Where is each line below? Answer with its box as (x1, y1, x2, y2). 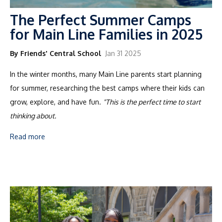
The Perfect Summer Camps (10, 10, 191, 29)
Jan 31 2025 (105, 49, 141, 57)
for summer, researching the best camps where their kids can (10, 83, 205, 92)
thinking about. (10, 111, 56, 120)
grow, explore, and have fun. (10, 97, 103, 106)
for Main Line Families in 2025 (10, 25, 203, 43)
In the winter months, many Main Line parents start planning (10, 69, 202, 78)
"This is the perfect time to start (103, 97, 201, 106)
